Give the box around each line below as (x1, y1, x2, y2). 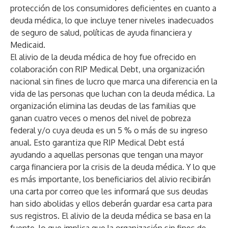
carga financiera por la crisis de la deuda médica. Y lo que (10, 162, 216, 172)
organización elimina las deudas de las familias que (10, 101, 196, 111)
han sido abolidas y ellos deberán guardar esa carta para (10, 198, 212, 209)
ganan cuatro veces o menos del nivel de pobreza (10, 113, 191, 123)
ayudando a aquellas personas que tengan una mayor (10, 150, 203, 160)
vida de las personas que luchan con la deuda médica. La (10, 89, 215, 99)
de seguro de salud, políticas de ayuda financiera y (10, 27, 192, 38)
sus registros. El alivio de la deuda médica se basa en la (10, 211, 211, 221)
